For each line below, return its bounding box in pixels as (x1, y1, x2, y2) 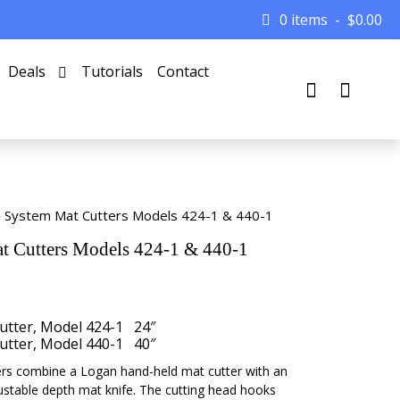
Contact (156, 62, 209, 81)
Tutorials (80, 62, 143, 81)
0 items (279, 10, 328, 29)
